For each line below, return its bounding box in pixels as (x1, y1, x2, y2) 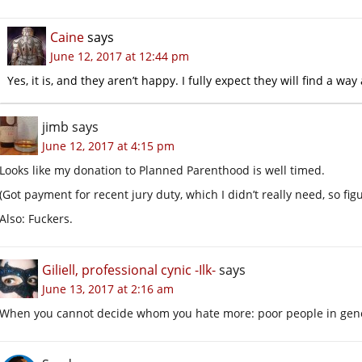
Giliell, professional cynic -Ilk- (42, 260, 216, 279)
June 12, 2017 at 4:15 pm (42, 137, 175, 154)
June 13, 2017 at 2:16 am (42, 280, 174, 297)
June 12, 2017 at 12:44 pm (50, 48, 189, 64)
